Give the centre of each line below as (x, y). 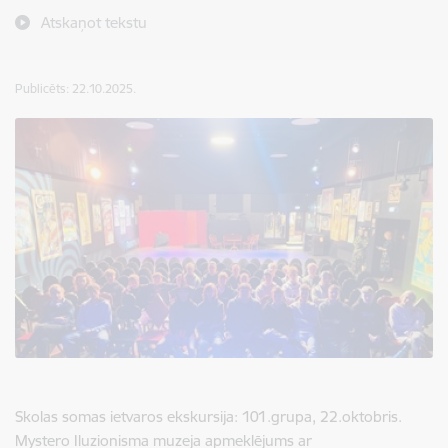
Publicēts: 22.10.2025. (75, 88)
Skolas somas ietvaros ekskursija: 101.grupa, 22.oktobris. (208, 416)
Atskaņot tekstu (94, 22)
